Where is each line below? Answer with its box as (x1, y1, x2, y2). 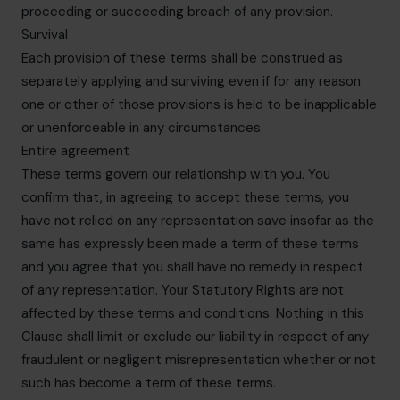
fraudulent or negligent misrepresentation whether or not (21, 351, 376, 369)
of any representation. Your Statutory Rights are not (21, 281, 344, 299)
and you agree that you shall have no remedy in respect (21, 258, 363, 276)
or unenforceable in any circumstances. (21, 119, 263, 137)
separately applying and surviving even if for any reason (21, 72, 361, 90)
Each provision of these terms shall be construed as (21, 49, 343, 67)
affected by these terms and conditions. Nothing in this (21, 304, 364, 322)
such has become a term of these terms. (21, 374, 276, 392)
